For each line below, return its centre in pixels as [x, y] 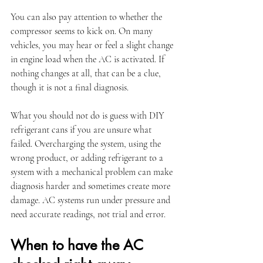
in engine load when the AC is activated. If [89, 59]
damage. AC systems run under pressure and [92, 200]
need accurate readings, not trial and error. [88, 214]
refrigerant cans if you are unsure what [82, 130]
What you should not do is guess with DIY [89, 116]
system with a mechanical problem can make [93, 172]
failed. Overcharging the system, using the [87, 144]
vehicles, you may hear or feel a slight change [93, 45]
